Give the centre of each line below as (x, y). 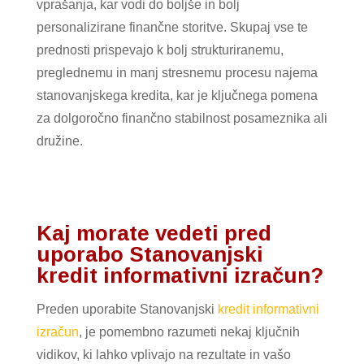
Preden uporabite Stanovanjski (127, 309)
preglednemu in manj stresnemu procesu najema (177, 72)
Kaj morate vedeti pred (154, 233)
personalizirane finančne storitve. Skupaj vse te (172, 27)
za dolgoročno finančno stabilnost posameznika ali (182, 118)
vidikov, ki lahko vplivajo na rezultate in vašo (163, 354)
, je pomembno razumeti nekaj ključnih (189, 331)
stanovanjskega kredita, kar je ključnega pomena (177, 95)
